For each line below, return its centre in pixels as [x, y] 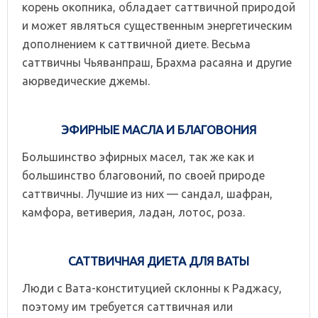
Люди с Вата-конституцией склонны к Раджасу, [152, 288]
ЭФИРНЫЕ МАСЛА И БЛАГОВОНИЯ [159, 129]
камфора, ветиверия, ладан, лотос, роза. [133, 212]
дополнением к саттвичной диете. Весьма [136, 44]
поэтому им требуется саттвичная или [127, 306]
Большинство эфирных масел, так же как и [138, 157]
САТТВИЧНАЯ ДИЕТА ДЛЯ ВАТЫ [159, 261]
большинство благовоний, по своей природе [143, 175]
